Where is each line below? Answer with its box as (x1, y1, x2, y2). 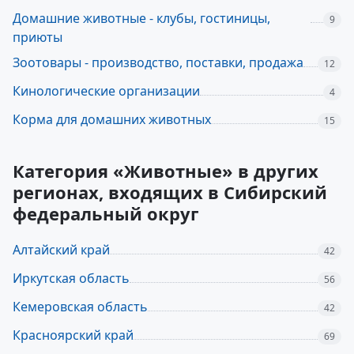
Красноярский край (13, 326, 134, 344)
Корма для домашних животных (13, 111, 211, 128)
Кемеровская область (13, 298, 148, 315)
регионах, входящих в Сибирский (13, 180, 327, 204)
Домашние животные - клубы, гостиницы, (13, 9, 270, 27)
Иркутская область (13, 269, 130, 287)
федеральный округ (13, 201, 199, 225)
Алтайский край (13, 241, 110, 258)
